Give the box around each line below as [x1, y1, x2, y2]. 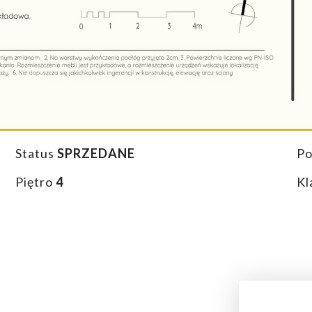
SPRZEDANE [57, 146, 136, 162]
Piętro [15, 174, 56, 190]
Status [15, 146, 58, 162]
